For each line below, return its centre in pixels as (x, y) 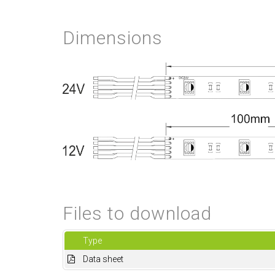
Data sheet (103, 259)
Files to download (137, 213)
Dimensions (113, 38)
